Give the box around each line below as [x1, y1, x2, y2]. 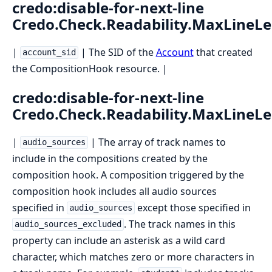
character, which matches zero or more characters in [12, 250, 254, 263]
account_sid [22, 47, 76, 58]
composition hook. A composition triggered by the [12, 168, 244, 182]
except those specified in [134, 200, 251, 214]
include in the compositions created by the [12, 151, 208, 165]
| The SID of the [78, 45, 156, 59]
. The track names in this [123, 217, 236, 231]
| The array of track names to [87, 135, 226, 149]
